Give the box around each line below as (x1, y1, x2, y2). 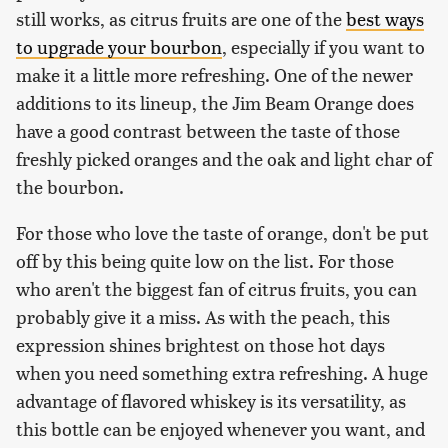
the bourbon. (16, 173, 124, 199)
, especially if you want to (222, 33, 425, 59)
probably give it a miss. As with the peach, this (16, 303, 390, 329)
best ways (346, 5, 424, 31)
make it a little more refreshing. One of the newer (16, 61, 413, 87)
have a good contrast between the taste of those (16, 117, 400, 143)
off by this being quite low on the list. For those (16, 247, 394, 273)
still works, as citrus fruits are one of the (16, 5, 346, 31)
